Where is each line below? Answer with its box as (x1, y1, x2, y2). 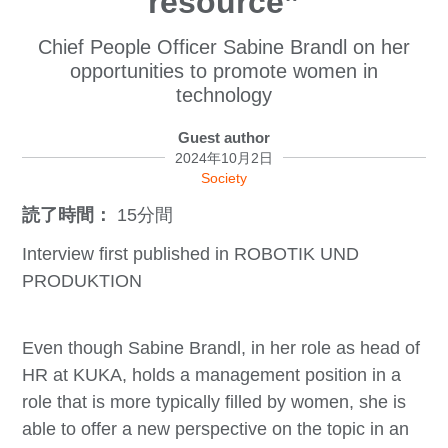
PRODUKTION (22, 270, 143, 291)
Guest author (178, 128, 270, 146)
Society (201, 169, 247, 186)
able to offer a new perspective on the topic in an (22, 418, 410, 439)
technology (176, 83, 272, 106)
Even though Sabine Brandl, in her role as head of (22, 337, 421, 358)
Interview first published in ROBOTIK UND (22, 243, 360, 264)
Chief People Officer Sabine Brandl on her (38, 35, 410, 58)
